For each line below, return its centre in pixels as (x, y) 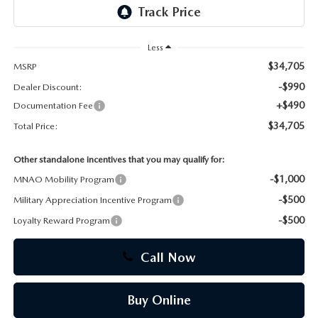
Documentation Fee (53, 106)
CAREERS (39, 33)
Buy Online (159, 300)
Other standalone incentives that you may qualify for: (119, 160)
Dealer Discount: (48, 87)
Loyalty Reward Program (61, 221)
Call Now (166, 258)
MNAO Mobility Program (64, 180)
